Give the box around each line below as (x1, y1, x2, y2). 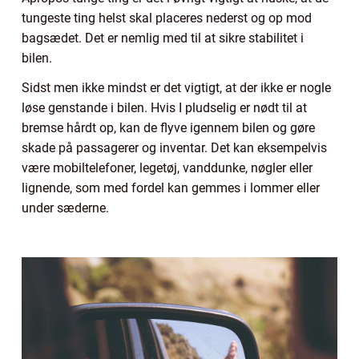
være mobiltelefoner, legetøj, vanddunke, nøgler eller (22, 159, 313, 175)
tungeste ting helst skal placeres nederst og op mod (22, 10, 312, 26)
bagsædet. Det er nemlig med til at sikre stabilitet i (22, 30, 304, 46)
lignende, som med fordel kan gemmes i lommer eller (22, 179, 320, 196)
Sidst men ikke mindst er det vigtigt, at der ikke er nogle (22, 79, 331, 95)
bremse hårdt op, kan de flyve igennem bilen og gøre (22, 119, 315, 135)
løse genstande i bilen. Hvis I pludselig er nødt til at (22, 99, 307, 115)
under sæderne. (22, 200, 109, 216)
